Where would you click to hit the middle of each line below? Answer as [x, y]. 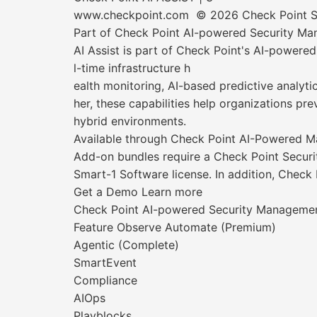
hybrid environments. [130, 121]
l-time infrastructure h [132, 68]
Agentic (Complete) [126, 245]
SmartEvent [105, 263]
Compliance [105, 280]
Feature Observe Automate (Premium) [175, 227]
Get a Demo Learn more [138, 192]
